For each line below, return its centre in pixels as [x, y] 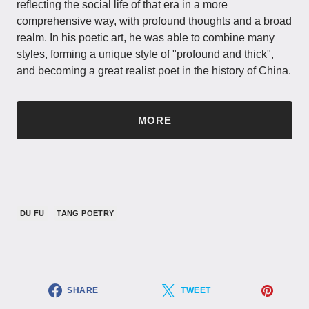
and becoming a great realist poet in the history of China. [154, 70]
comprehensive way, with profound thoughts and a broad [154, 21]
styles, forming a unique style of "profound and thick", [145, 54]
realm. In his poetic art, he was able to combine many [146, 37]
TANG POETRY [86, 213]
